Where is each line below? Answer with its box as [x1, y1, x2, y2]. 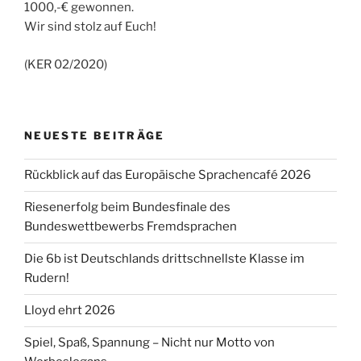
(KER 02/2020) [24, 56, 107, 72]
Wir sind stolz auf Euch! [24, 19, 156, 35]
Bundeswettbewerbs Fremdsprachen [24, 219, 237, 234]
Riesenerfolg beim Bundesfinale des [24, 200, 230, 215]
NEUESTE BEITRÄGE [24, 129, 165, 143]
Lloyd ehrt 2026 [24, 303, 115, 318]
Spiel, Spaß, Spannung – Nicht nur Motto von [24, 335, 275, 351]
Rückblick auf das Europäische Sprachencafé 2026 [24, 168, 311, 183]
